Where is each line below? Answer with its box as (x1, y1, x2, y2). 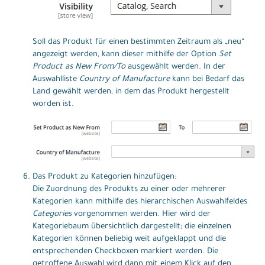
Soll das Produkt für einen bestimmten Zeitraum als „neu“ (33, 37, 244, 47)
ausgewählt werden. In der (125, 62, 225, 72)
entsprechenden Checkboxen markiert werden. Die (33, 247, 218, 256)
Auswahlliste (33, 75, 79, 84)
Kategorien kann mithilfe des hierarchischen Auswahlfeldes (33, 197, 247, 206)
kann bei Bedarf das (170, 75, 244, 84)
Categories (33, 209, 72, 219)
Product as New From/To (33, 62, 125, 72)
